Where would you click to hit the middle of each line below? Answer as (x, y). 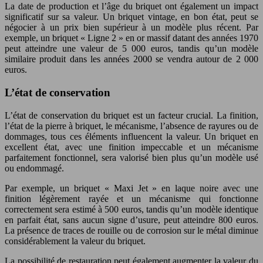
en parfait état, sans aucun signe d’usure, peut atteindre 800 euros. (131, 220)
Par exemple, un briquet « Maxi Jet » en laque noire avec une (131, 188)
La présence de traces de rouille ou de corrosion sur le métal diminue (131, 230)
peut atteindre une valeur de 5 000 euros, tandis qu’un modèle (131, 49)
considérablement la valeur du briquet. (75, 241)
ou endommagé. (34, 168)
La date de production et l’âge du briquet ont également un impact (131, 6)
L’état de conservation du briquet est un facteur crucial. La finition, (131, 115)
